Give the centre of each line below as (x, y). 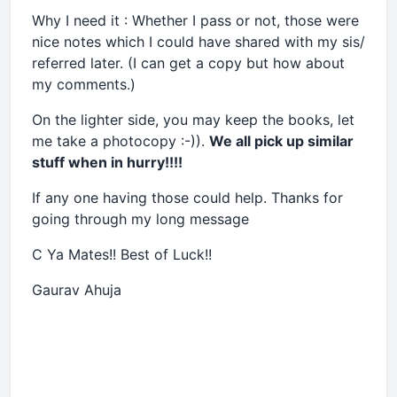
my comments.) (84, 84)
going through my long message (140, 219)
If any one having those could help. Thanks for (187, 198)
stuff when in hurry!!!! (107, 162)
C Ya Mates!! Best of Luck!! (122, 254)
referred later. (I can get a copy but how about (188, 63)
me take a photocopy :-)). (121, 141)
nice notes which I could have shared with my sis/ (198, 42)
